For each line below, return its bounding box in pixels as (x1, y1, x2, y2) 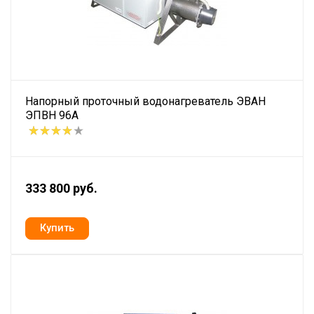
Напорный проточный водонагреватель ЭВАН (25, 94, 266, 108)
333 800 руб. (25, 180, 97, 196)
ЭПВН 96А (25, 108, 78, 122)
